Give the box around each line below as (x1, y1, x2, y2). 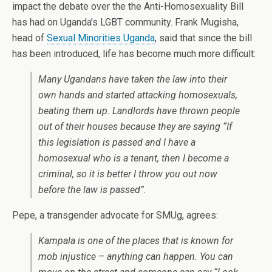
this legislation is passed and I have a (38, 136, 195, 148)
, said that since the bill (155, 32, 252, 44)
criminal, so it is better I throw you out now (38, 168, 217, 180)
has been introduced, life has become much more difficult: (12, 47, 256, 59)
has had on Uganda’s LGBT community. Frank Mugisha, (12, 16, 239, 28)
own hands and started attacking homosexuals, (38, 89, 237, 101)
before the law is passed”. (38, 183, 146, 195)
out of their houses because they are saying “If (38, 120, 232, 132)
